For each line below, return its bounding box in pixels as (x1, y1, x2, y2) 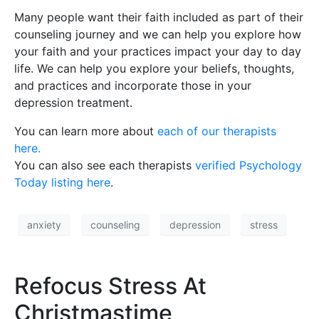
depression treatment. (14, 95, 132, 110)
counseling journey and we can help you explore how (14, 27, 301, 42)
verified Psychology (195, 158, 302, 173)
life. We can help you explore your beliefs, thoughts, (14, 61, 294, 76)
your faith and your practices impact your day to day (14, 44, 301, 59)
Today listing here (14, 175, 110, 190)
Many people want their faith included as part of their (14, 10, 303, 25)
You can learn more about (14, 124, 157, 139)
